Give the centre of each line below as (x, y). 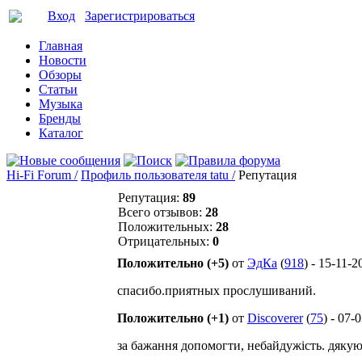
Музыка (61, 104)
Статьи (58, 89)
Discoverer (275, 318)
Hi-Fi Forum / (42, 175)
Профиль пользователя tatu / (158, 175)
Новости (63, 60)
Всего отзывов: (162, 212)
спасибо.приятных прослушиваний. (217, 290)
